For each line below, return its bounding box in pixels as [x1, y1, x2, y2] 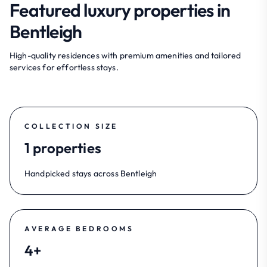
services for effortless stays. [10, 61, 119, 73]
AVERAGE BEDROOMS [24, 223, 134, 233]
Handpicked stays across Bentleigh [24, 167, 157, 179]
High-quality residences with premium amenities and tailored [10, 49, 241, 61]
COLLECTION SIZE [24, 121, 118, 131]
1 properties [24, 138, 101, 157]
